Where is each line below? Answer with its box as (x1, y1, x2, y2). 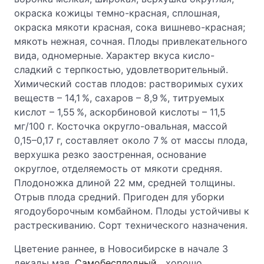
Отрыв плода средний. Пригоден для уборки (14, 191, 225, 203)
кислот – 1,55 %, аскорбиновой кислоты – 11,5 (14, 106, 226, 118)
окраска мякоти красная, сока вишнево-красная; (14, 21, 245, 33)
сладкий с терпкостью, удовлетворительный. (14, 64, 228, 75)
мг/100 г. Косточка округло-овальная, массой (14, 120, 227, 132)
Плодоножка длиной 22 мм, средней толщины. (14, 177, 235, 189)
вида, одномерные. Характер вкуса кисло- (14, 49, 214, 61)
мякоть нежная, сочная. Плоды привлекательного (14, 35, 247, 47)
